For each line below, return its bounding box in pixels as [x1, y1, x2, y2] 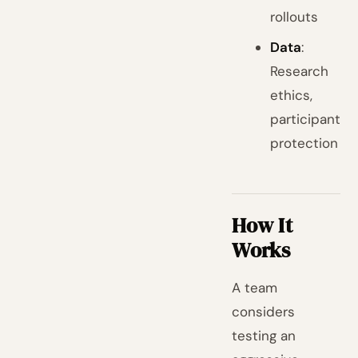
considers [232, 303, 296, 320]
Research [270, 62, 329, 80]
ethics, [270, 86, 313, 104]
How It [232, 211, 292, 240]
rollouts [270, 8, 319, 26]
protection [270, 134, 339, 152]
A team [232, 279, 278, 296]
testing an [232, 327, 296, 344]
